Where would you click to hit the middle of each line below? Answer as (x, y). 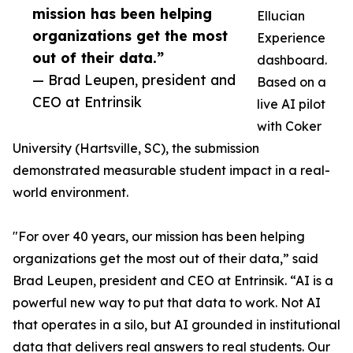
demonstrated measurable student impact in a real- (171, 171)
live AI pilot (291, 104)
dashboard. (292, 60)
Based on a (292, 82)
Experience (291, 38)
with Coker (289, 126)
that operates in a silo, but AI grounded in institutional (176, 325)
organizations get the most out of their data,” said (165, 259)
